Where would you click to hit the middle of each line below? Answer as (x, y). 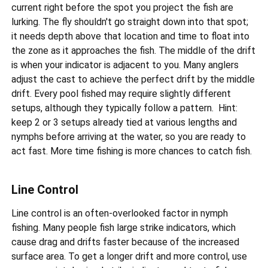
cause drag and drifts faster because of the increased (126, 242)
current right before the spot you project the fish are (123, 8)
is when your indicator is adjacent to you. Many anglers (125, 65)
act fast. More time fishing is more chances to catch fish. (132, 151)
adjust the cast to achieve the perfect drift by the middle (133, 80)
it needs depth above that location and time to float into (131, 36)
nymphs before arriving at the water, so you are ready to (129, 137)
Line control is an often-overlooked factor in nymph (120, 214)
